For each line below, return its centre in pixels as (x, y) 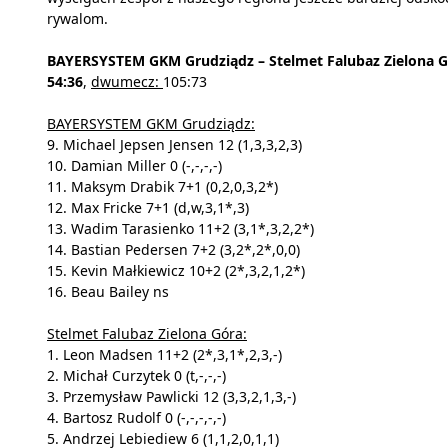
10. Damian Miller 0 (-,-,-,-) (134, 166)
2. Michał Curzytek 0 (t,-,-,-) (136, 376)
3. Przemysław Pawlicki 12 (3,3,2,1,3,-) (171, 397)
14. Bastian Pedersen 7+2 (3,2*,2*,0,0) (173, 250)
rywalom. (77, 19)
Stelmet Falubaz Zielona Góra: (147, 334)
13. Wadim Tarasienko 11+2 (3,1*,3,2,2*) (180, 229)
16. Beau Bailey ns (108, 292)
